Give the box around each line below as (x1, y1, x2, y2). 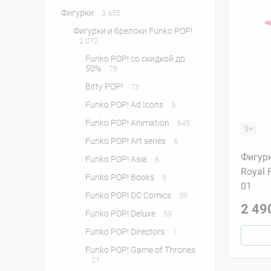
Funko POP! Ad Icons (85, 100, 165, 109)
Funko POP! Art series (85, 136, 168, 146)
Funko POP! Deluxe (85, 209, 157, 218)
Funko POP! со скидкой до (85, 54, 185, 64)
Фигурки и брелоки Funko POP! (73, 26, 192, 36)
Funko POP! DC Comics (85, 191, 173, 200)
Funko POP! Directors (85, 227, 166, 237)
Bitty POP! (85, 82, 125, 91)
